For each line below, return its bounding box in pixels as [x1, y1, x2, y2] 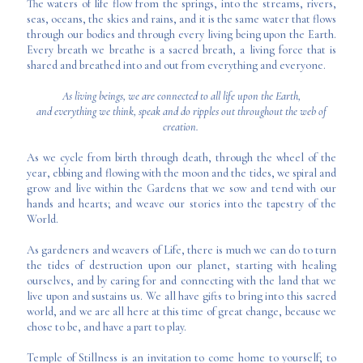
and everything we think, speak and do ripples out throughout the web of [36, 104, 327, 118]
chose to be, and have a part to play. [27, 319, 186, 334]
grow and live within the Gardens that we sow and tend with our [27, 181, 336, 195]
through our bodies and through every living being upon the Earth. [27, 27, 336, 41]
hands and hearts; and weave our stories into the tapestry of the [27, 196, 336, 211]
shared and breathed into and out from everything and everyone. [27, 58, 326, 72]
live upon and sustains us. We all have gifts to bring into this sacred [27, 288, 336, 303]
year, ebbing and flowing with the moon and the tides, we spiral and [27, 165, 336, 180]
